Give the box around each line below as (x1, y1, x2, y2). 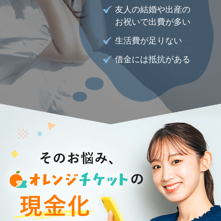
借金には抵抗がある (115, 55, 191, 65)
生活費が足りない (115, 36, 183, 46)
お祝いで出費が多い (115, 17, 191, 27)
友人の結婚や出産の (115, 5, 191, 15)
